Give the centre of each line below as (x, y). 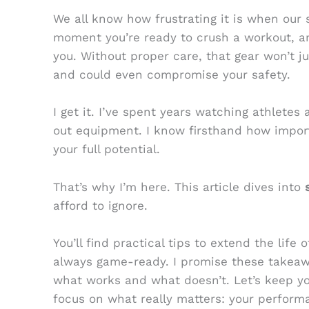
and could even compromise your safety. (171, 75)
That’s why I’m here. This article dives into (179, 187)
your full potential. (106, 149)
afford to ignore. (100, 205)
